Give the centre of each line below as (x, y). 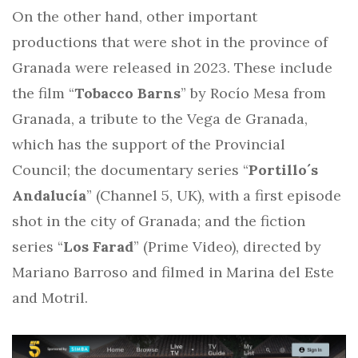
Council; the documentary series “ (130, 169)
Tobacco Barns (127, 93)
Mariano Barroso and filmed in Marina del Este (173, 272)
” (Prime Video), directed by (227, 246)
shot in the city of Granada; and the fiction (159, 221)
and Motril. (50, 297)
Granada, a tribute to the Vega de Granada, (160, 118)
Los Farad (98, 246)
